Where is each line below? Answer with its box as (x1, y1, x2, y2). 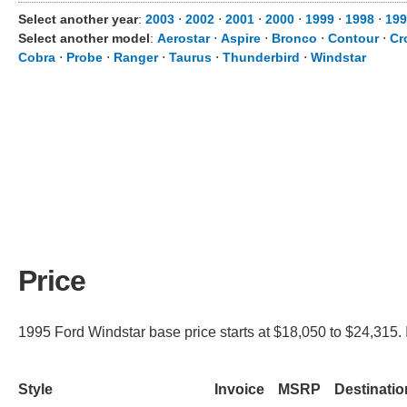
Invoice (214, 381, 264, 397)
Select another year (18, 12, 138, 26)
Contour (328, 31, 379, 45)
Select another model (18, 31, 150, 45)
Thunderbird (223, 50, 300, 65)
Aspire (221, 31, 261, 45)
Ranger (114, 50, 158, 65)
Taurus (169, 50, 212, 65)
